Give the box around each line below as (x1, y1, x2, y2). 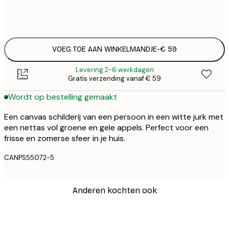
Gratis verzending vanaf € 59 (68, 74, 161, 83)
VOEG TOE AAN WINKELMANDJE (52, 45, 157, 54)
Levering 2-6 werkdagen (75, 65, 154, 74)
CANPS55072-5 (4, 153, 54, 162)
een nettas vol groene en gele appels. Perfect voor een (4, 122, 209, 133)
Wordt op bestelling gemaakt (8, 91, 117, 103)
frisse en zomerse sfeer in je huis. (4, 132, 125, 144)
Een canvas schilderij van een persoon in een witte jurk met (4, 111, 223, 122)
